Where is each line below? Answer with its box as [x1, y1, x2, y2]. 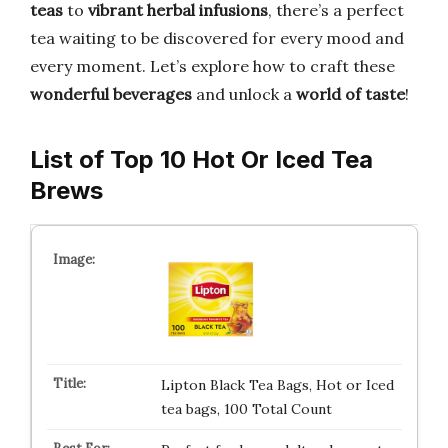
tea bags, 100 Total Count [160, 400, 332, 418]
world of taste [296, 84, 405, 104]
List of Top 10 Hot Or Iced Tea [30, 145, 373, 174]
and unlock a [192, 84, 296, 104]
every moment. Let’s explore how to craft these [30, 56, 395, 76]
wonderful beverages [30, 84, 192, 104]
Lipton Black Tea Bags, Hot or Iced [160, 376, 394, 394]
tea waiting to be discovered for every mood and [30, 28, 404, 48]
